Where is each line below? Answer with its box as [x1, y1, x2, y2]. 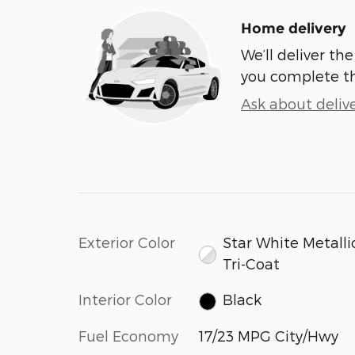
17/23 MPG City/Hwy [198, 326, 338, 344]
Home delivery [241, 20, 346, 37]
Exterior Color [78, 234, 175, 250]
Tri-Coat [223, 255, 281, 272]
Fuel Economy [78, 326, 178, 344]
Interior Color [78, 291, 172, 307]
